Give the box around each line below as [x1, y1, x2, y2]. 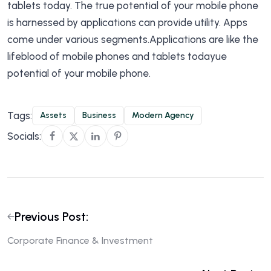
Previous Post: [15, 209, 88, 224]
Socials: [7, 130, 41, 142]
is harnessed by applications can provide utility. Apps [7, 16, 247, 28]
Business [82, 110, 116, 120]
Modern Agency [132, 110, 194, 120]
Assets [40, 110, 67, 120]
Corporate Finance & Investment [7, 235, 153, 246]
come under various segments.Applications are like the [7, 33, 258, 45]
